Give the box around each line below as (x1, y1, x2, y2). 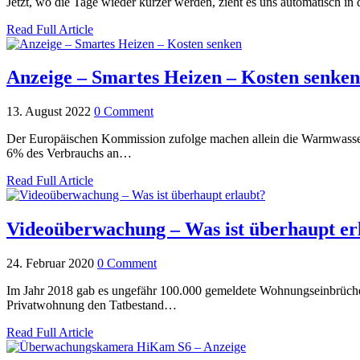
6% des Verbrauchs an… (6, 146, 132, 161)
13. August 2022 (6, 104, 91, 119)
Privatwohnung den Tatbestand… (6, 298, 177, 313)
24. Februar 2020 (6, 256, 94, 271)
